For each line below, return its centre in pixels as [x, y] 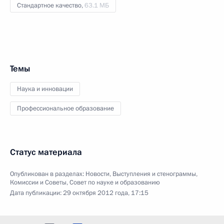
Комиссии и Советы [38, 182]
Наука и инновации [45, 89]
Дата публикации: [36, 193]
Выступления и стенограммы [154, 174]
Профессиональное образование [65, 108]
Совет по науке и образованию [115, 182]
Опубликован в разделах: [48, 174]
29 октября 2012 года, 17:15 [106, 193]
